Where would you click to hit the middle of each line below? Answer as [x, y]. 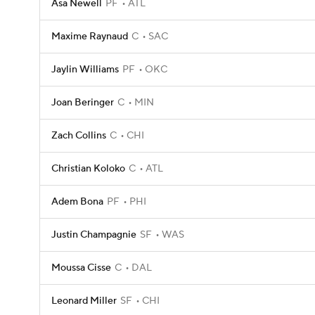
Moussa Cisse [81, 268]
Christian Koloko [88, 169]
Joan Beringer [83, 103]
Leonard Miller [84, 301]
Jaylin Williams [85, 70]
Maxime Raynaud [90, 37]
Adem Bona [77, 202]
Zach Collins [79, 136]
